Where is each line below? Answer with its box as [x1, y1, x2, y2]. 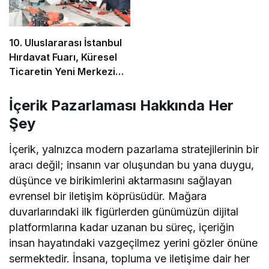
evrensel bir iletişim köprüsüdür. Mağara [9, 190, 207, 203]
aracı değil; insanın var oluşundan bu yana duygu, [9, 159, 255, 172]
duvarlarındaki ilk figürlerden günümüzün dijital [9, 205, 239, 219]
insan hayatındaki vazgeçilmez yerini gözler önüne [9, 237, 258, 250]
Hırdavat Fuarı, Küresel [9, 51, 117, 64]
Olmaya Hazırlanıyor [9, 80, 105, 92]
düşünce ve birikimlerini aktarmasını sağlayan [9, 174, 232, 187]
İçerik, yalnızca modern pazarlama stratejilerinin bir [9, 143, 259, 156]
